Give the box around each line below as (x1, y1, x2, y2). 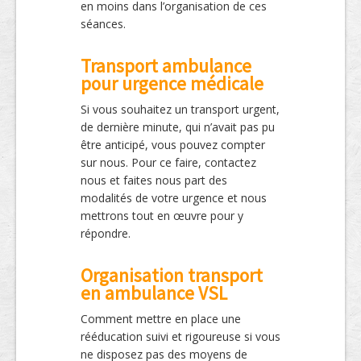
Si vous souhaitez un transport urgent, (81, 102, 280, 118)
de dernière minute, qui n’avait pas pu (81, 119, 275, 135)
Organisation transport (81, 263, 263, 288)
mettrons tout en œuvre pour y (81, 208, 243, 224)
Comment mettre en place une (81, 311, 241, 327)
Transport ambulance (81, 54, 251, 78)
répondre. (81, 226, 131, 242)
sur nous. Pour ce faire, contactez (81, 155, 256, 171)
